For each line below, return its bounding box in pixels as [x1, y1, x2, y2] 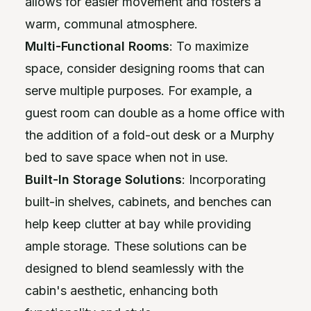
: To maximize [169, 38, 249, 53]
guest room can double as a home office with [25, 105, 285, 120]
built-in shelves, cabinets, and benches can [25, 194, 271, 209]
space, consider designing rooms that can [25, 60, 264, 76]
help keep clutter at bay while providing [25, 216, 251, 231]
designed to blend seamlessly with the [25, 260, 244, 276]
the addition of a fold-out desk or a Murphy [25, 127, 274, 142]
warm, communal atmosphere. [25, 16, 198, 31]
